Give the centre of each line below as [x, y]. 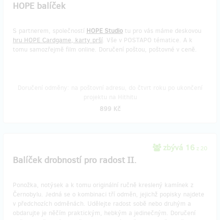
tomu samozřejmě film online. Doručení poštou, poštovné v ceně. [105, 49]
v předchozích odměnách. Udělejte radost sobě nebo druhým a [102, 204]
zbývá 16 [179, 148]
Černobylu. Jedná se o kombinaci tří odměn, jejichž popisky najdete [109, 194]
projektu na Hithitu [110, 97]
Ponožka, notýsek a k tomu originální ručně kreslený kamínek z [103, 185]
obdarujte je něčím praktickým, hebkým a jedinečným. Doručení [104, 213]
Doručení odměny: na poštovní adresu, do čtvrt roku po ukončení [110, 88]
